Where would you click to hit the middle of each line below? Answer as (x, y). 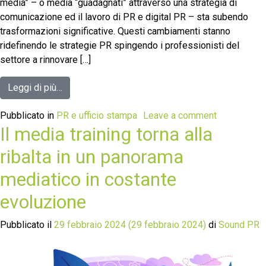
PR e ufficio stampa (97, 115)
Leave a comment (180, 115)
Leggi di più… (35, 87)
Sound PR (238, 224)
